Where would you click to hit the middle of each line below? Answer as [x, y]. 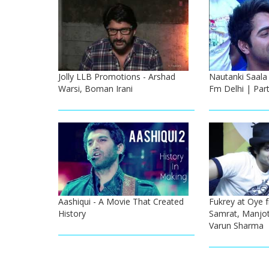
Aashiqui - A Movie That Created [121, 202]
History [72, 214]
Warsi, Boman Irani [95, 89]
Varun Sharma [236, 226]
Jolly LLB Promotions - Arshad [117, 77]
